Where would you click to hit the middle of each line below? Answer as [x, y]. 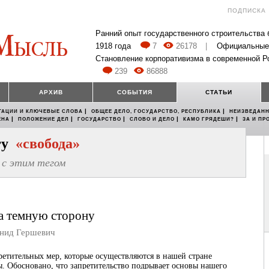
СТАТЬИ [219, 92]
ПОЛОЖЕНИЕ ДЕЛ [44, 119]
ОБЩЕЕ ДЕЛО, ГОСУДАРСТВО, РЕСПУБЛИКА [156, 112]
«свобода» [48, 144]
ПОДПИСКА [247, 11]
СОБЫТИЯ [135, 92]
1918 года [113, 46]
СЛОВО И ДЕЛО [152, 119]
